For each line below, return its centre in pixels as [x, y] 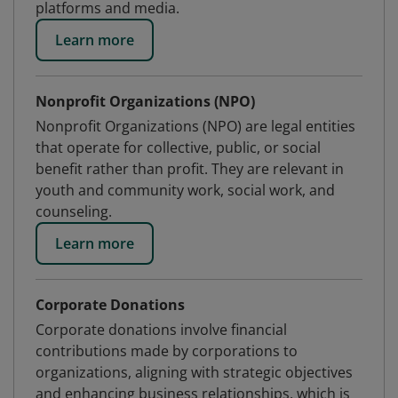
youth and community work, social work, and [185, 190]
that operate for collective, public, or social [178, 147]
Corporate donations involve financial [161, 330]
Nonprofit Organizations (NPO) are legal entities [195, 126]
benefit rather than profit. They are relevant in [190, 169]
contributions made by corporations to [167, 351]
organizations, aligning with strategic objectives [194, 372]
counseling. [74, 211]
